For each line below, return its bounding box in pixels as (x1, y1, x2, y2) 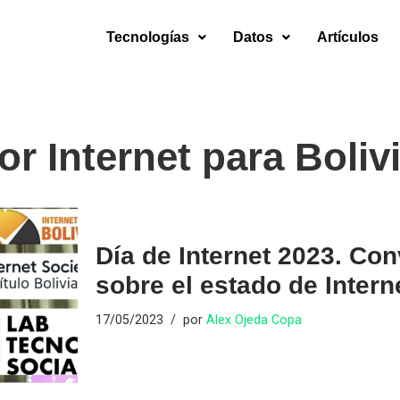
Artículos (316, 29, 379, 45)
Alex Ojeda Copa (206, 312, 303, 329)
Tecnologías (105, 29, 189, 45)
